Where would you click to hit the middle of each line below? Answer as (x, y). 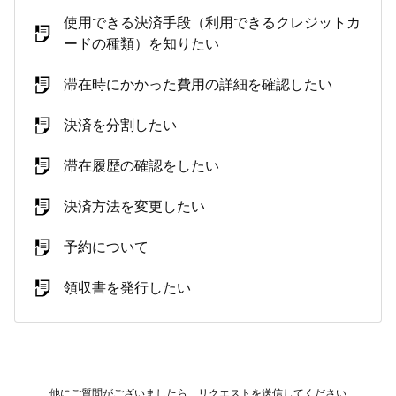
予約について (106, 247)
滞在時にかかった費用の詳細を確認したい (198, 84)
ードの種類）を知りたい (141, 44)
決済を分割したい (120, 125)
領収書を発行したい (127, 288)
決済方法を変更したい (134, 206)
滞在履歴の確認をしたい (141, 166)
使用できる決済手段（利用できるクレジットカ (212, 23)
